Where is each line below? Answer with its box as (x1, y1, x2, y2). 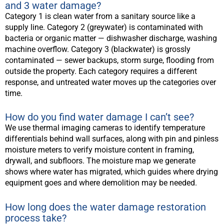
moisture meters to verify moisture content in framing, (5, 145, 194, 155)
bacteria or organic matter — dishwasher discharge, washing (5, 33, 217, 43)
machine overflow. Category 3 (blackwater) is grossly (5, 44, 190, 54)
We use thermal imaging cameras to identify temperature (5, 123, 205, 133)
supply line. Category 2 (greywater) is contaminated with (5, 22, 203, 32)
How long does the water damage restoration (5, 201, 206, 213)
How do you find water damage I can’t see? (5, 111, 194, 123)
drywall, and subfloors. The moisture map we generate (5, 156, 195, 166)
